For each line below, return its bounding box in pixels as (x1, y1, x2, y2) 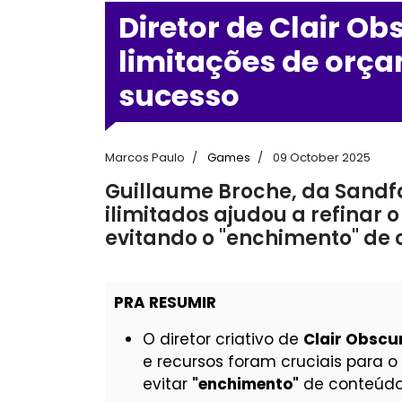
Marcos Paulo (105, 149, 185, 166)
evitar (143, 373, 192, 395)
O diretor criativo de (143, 328, 303, 350)
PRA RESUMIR (114, 292, 216, 313)
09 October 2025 (273, 149, 371, 166)
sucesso (118, 75, 240, 116)
